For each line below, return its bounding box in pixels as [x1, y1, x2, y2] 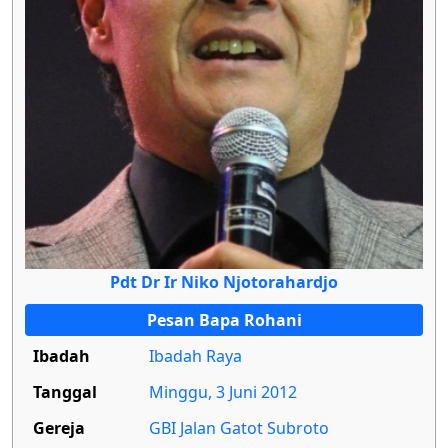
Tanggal [33, 380, 97, 403]
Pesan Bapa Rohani [146, 308, 302, 331]
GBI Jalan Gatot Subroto [149, 416, 329, 439]
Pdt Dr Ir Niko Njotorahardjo [110, 270, 338, 293]
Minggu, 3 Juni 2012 [149, 380, 297, 403]
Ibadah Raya [149, 344, 242, 367]
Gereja [33, 416, 85, 439]
